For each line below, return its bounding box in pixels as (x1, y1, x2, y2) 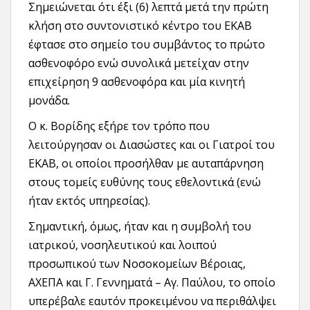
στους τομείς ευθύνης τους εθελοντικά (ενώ (28, 174, 261, 190)
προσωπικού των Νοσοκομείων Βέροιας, (28, 256, 246, 272)
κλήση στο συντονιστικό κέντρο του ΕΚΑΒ (28, 18, 252, 34)
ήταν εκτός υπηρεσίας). (28, 193, 150, 209)
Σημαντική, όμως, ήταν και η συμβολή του (28, 219, 251, 235)
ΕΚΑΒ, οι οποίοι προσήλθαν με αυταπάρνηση (28, 156, 264, 172)
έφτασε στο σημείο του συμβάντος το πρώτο (28, 37, 265, 53)
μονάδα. (28, 93, 70, 109)
